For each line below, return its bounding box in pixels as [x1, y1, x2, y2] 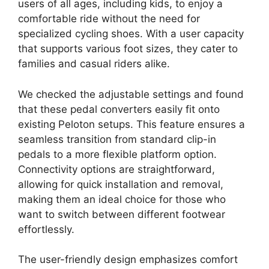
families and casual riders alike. [18, 58, 170, 70]
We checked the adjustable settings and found [18, 88, 244, 100]
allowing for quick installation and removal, [18, 178, 223, 190]
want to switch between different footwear [18, 208, 225, 220]
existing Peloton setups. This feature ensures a [18, 118, 245, 130]
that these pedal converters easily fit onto [18, 103, 220, 115]
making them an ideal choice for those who [18, 193, 226, 205]
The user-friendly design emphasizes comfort [18, 253, 238, 266]
